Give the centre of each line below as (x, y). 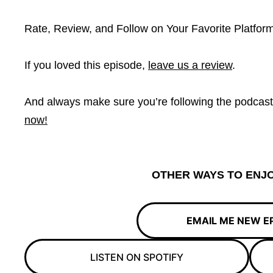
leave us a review (190, 65)
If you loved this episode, (86, 65)
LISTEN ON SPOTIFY (136, 257)
